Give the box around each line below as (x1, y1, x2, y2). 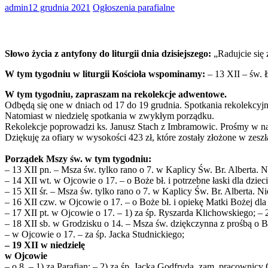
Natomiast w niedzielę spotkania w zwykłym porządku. (5, 111, 214, 121)
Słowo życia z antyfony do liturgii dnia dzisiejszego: (5, 48, 211, 59)
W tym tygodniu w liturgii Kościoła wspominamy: (5, 69, 205, 80)
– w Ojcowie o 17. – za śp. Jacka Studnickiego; (5, 229, 184, 240)
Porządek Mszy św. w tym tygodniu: (5, 154, 151, 165)
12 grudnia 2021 (28, 2, 90, 13)
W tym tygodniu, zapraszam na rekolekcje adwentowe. (5, 89, 227, 100)
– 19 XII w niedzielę (5, 240, 85, 251)
